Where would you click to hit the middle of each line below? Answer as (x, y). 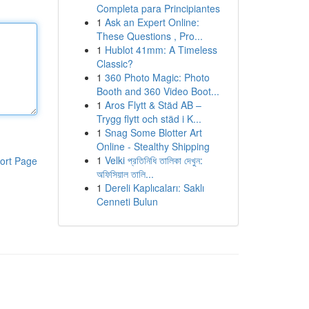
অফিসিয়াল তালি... (125, 174)
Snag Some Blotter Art (153, 132)
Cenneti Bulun (127, 201)
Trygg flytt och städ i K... (149, 119)
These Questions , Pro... (149, 36)
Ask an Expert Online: (152, 22)
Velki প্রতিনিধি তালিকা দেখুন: (153, 160)
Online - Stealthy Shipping (153, 146)
